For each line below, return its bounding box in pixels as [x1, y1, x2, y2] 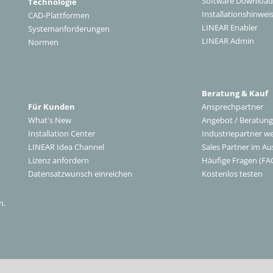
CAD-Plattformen [28, 10, 90, 21]
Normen [28, 37, 58, 48]
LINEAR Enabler [202, 22, 258, 33]
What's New [28, 115, 71, 126]
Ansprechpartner [202, 101, 263, 112]
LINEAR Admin [202, 35, 254, 46]
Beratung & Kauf [202, 88, 268, 99]
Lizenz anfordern [28, 155, 89, 166]
